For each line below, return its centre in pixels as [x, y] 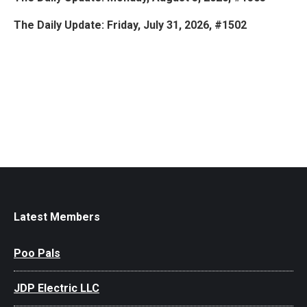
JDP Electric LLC [57, 288]
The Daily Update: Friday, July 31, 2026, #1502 [130, 25]
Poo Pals [37, 253]
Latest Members [57, 217]
